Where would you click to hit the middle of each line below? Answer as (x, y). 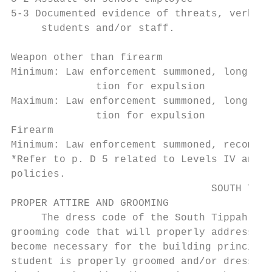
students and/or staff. (93, 29)
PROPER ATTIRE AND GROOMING (90, 203)
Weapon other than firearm (87, 58)
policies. (38, 174)
